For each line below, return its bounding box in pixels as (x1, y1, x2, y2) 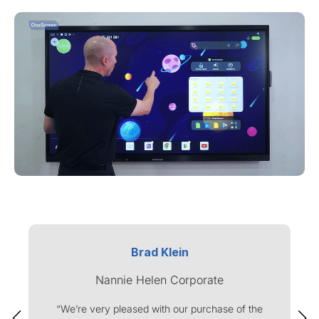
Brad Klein (130, 244, 189, 259)
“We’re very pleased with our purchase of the (56, 302, 263, 315)
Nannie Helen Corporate (95, 272, 224, 287)
